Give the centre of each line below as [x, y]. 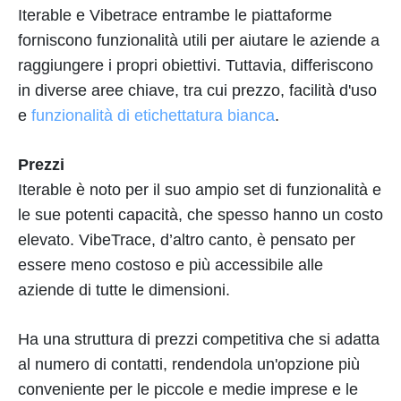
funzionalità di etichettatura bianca [153, 115]
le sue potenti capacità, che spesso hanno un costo [200, 214]
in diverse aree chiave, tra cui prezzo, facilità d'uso [197, 90]
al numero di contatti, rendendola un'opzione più [189, 364]
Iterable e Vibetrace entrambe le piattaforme [175, 15]
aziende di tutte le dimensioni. [124, 290]
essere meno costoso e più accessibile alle [171, 264]
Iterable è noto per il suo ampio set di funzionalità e [200, 189]
